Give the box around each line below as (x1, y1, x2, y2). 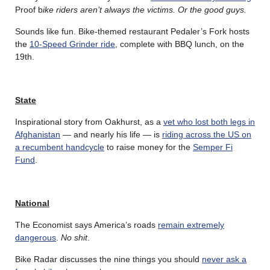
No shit (61, 232, 87, 242)
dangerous (15, 232, 56, 242)
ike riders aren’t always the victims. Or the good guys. (43, 4, 246, 14)
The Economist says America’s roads (15, 219, 158, 230)
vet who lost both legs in (163, 116, 255, 127)
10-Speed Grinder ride (30, 39, 115, 49)
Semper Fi (193, 142, 233, 152)
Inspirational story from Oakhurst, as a (15, 116, 163, 127)
